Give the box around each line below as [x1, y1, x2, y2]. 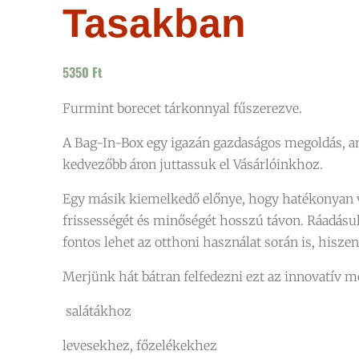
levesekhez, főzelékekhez [63, 337, 217, 353]
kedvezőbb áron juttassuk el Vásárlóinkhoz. [63, 156, 323, 172]
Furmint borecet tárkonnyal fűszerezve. [63, 100, 302, 116]
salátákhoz [63, 303, 131, 319]
